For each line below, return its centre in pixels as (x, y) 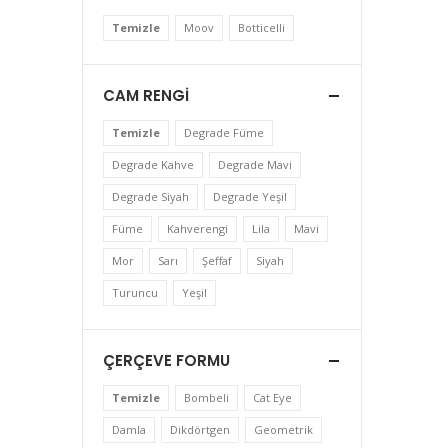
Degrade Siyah (150, 196)
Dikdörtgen (200, 429)
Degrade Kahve (153, 164)
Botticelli (261, 27)
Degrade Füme (224, 132)
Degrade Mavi (255, 164)
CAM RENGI (146, 95)
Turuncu (135, 292)
